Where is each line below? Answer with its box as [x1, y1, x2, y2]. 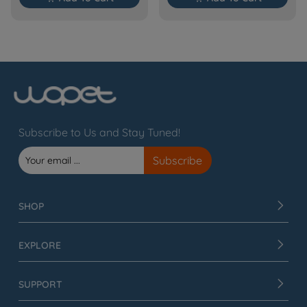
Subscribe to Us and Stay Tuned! [18, 125, 180, 140]
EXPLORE [18, 239, 61, 252]
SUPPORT [18, 278, 62, 291]
